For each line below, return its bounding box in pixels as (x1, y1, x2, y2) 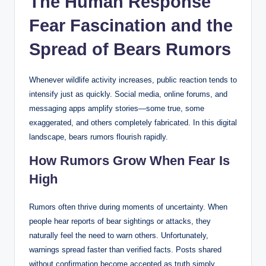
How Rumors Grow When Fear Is (29, 153, 230, 168)
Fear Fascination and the (29, 15, 233, 35)
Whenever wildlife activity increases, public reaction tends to (29, 75, 237, 84)
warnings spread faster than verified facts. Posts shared (29, 245, 221, 254)
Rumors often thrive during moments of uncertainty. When (29, 202, 227, 211)
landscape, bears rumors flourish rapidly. (29, 132, 168, 141)
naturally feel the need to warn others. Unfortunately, (29, 230, 208, 240)
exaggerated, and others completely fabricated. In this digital (29, 118, 237, 127)
